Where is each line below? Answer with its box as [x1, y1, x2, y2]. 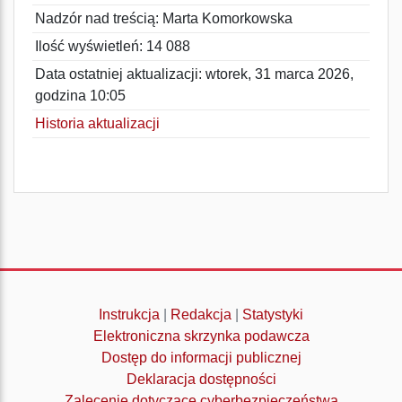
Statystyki [242, 307, 303, 322]
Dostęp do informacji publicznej [100, 350, 301, 365]
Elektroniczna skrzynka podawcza [92, 328, 310, 344]
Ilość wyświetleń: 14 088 [35, 39, 190, 54]
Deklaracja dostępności [126, 371, 276, 387]
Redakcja [170, 307, 232, 322]
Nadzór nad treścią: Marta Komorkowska [35, 11, 293, 26]
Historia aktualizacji [35, 116, 160, 131]
